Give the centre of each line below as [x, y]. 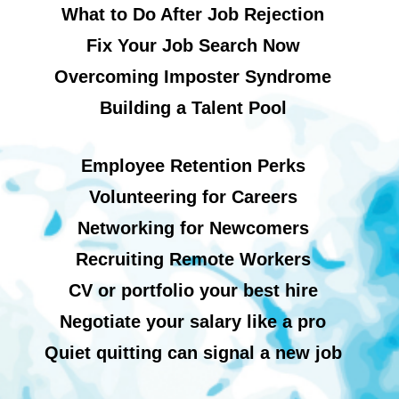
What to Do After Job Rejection [193, 14]
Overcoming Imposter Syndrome [193, 76]
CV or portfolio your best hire [193, 290]
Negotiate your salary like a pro [193, 321]
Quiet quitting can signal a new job [193, 352]
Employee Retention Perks [193, 165]
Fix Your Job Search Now [193, 45]
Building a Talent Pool [193, 107]
